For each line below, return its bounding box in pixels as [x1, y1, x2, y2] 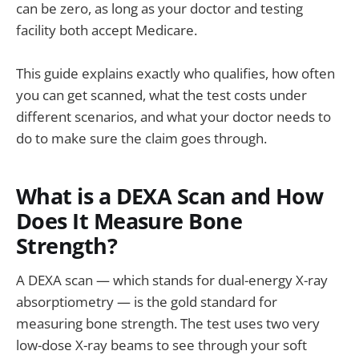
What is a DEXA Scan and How [16, 181, 324, 212]
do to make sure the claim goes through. [16, 128, 267, 147]
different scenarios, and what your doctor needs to [16, 107, 331, 126]
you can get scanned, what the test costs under [16, 85, 307, 104]
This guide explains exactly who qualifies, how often [16, 63, 335, 83]
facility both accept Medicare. [16, 20, 197, 39]
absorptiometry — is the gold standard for [16, 292, 277, 311]
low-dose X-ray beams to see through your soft [16, 335, 307, 354]
